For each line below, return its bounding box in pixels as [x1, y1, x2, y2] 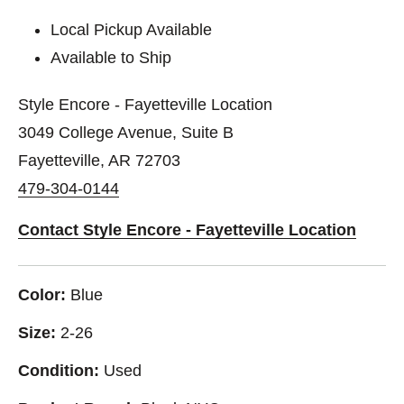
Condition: [18, 361, 99, 380]
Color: [18, 285, 66, 304]
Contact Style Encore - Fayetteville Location [18, 220, 356, 239]
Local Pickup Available [50, 20, 213, 39]
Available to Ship [50, 48, 172, 67]
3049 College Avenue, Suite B [18, 123, 234, 142]
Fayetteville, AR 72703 [18, 151, 180, 170]
